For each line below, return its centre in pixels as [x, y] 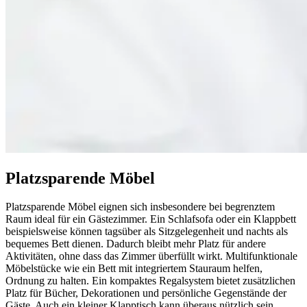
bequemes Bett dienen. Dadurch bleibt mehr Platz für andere [136, 244]
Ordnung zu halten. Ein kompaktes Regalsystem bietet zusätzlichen [150, 281]
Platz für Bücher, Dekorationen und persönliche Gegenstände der [146, 293]
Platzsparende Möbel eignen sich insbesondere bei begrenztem [140, 207]
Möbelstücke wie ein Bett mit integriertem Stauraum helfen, [134, 269]
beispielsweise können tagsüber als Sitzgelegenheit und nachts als [147, 232]
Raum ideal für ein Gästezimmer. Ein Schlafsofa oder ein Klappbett [151, 219]
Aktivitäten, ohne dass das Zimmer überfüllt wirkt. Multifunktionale [151, 256]
